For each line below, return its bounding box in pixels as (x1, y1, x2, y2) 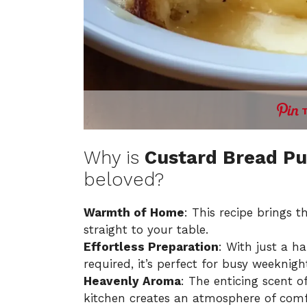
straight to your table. (84, 223, 208, 237)
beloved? (84, 169, 164, 191)
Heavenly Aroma (84, 274, 181, 288)
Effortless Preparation (84, 240, 219, 254)
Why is (84, 147, 145, 169)
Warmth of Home (84, 206, 184, 220)
